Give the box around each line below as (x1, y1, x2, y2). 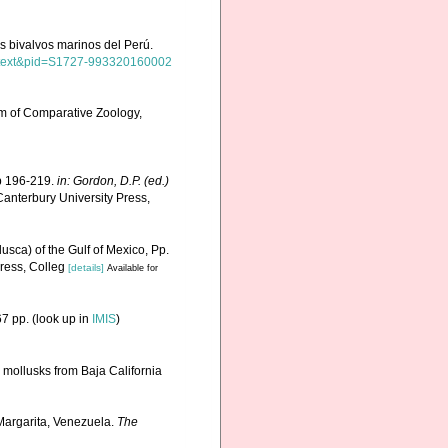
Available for (107, 262, 158, 273)
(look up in (29, 311, 92, 326)
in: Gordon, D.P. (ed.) (57, 174, 169, 189)
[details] (68, 261, 104, 273)
